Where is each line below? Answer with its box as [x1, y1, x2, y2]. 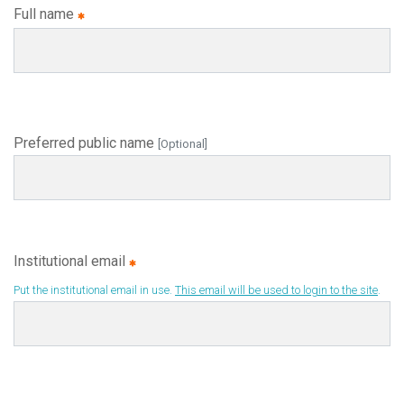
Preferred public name [14, 134, 158, 151]
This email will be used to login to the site [175, 283, 378, 297]
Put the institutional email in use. [14, 283, 175, 297]
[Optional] [158, 137, 207, 151]
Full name [14, 5, 78, 23]
